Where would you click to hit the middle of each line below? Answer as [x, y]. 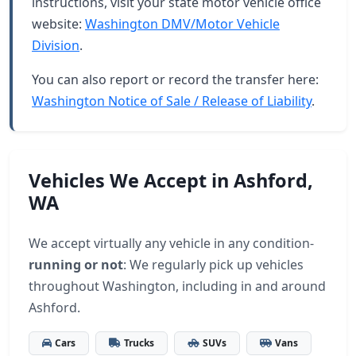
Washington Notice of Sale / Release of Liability [172, 101]
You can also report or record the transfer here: [175, 79]
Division [56, 45]
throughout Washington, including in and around [177, 286]
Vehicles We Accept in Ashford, [171, 180]
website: [58, 24]
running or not [76, 265]
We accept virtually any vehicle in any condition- [171, 243]
